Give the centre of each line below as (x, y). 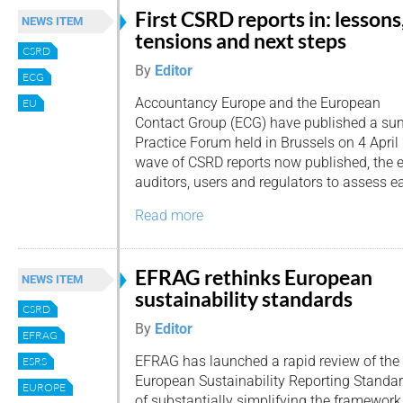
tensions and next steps (241, 40)
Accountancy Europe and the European (258, 103)
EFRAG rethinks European (254, 277)
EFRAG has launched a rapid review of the (267, 362)
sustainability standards (244, 299)
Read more (169, 216)
